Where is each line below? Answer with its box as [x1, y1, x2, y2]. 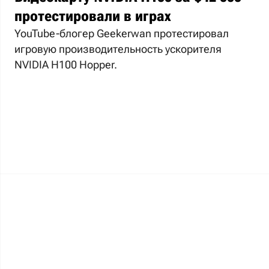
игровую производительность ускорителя [14, 43, 222, 56]
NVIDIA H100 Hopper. [14, 58, 117, 71]
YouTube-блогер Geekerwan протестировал [14, 27, 229, 40]
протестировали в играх [14, 8, 171, 25]
